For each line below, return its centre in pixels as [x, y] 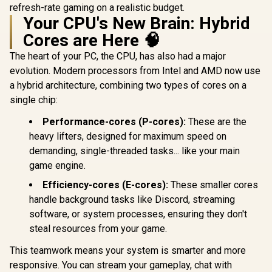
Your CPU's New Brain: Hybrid [137, 23]
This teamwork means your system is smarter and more [128, 250]
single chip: [34, 100]
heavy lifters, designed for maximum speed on [128, 136]
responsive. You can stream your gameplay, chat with [121, 265]
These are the [216, 122]
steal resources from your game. [98, 229]
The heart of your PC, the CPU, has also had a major [118, 56]
